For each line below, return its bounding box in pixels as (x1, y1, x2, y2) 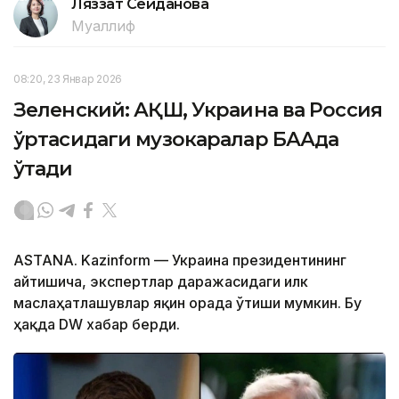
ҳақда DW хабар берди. (13, 314, 180, 333)
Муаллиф (71, 16, 135, 35)
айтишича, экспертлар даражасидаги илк (13, 272, 308, 290)
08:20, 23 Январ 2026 (13, 71, 122, 85)
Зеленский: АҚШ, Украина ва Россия (13, 97, 382, 122)
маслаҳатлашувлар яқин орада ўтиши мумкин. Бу (13, 293, 362, 312)
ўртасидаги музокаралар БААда (13, 126, 339, 151)
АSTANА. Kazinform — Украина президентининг (13, 250, 346, 269)
